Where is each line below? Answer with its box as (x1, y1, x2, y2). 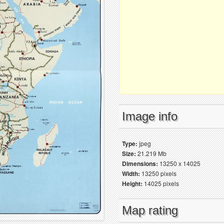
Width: (122, 169, 140, 178)
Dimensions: (122, 159, 158, 168)
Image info (122, 109, 177, 123)
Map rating (122, 203, 178, 217)
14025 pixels (142, 179, 179, 187)
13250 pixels (140, 169, 176, 177)
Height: (122, 179, 142, 188)
